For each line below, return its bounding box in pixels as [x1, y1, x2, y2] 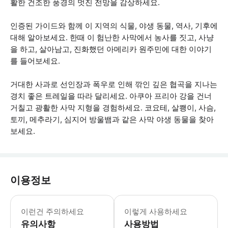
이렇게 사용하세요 [124, 207, 188, 216]
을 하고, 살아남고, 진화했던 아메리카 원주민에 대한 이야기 [10, 44, 212, 54]
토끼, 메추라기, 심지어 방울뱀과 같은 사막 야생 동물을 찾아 [10, 115, 214, 124]
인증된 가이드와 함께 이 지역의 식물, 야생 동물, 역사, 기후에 [10, 21, 218, 31]
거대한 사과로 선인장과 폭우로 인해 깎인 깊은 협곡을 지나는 [10, 79, 217, 89]
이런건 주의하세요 [21, 207, 84, 216]
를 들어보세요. [10, 56, 60, 66]
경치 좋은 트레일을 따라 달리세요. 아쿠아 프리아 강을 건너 [10, 91, 212, 101]
